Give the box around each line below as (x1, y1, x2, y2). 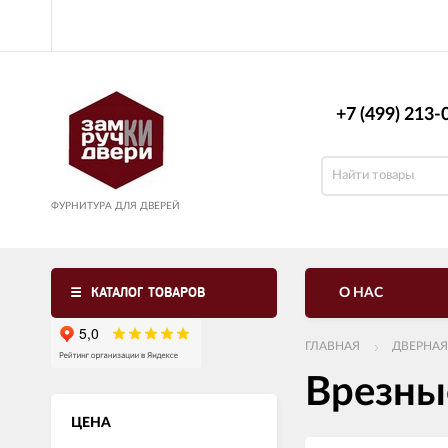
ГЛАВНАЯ (305, 340, 360, 352)
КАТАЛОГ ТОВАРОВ (91, 285, 205, 300)
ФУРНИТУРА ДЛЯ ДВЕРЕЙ (51, 201, 180, 211)
